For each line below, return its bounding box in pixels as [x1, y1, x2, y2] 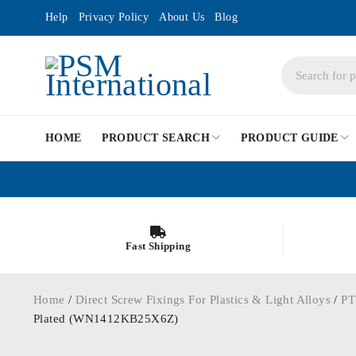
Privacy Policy [78, 11, 149, 23]
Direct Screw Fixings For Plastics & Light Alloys [75, 293, 331, 306]
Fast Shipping [125, 239, 192, 252]
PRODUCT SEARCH [101, 132, 211, 144]
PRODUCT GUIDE [240, 132, 339, 144]
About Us [159, 11, 205, 23]
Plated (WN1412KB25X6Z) [33, 312, 179, 325]
